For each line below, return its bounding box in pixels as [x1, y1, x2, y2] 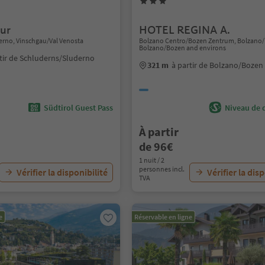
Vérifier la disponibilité [17, 166, 108, 178]
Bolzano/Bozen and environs [139, 43, 227, 52]
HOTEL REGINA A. [139, 23, 231, 37]
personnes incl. [139, 164, 185, 173]
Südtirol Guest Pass [44, 102, 114, 113]
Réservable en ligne [134, 212, 193, 221]
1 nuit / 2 [139, 156, 165, 164]
